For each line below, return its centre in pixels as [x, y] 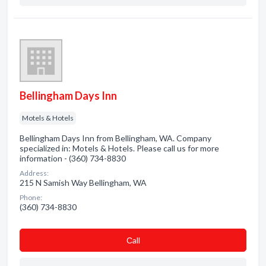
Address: [34, 173]
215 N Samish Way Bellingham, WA [83, 183]
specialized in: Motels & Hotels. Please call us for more [119, 148]
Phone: [31, 197]
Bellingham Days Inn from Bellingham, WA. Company [115, 138]
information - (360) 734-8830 [73, 158]
